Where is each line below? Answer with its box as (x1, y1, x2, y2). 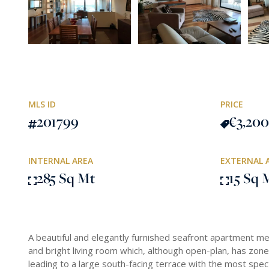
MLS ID (28, 98, 56, 110)
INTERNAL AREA (28, 155, 93, 166)
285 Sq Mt (37, 168, 95, 188)
